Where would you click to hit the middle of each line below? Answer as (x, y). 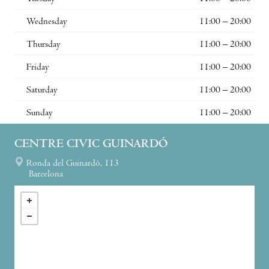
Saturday (42, 90)
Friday (38, 68)
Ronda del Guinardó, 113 (73, 164)
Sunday (40, 113)
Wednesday (47, 22)
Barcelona (46, 174)
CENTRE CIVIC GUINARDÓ (91, 145)
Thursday (44, 45)
